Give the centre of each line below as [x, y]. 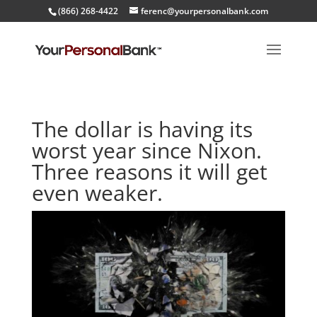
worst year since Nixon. [146, 150]
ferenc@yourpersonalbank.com [205, 11]
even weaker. [97, 193]
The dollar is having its [142, 129]
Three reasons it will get [149, 172]
